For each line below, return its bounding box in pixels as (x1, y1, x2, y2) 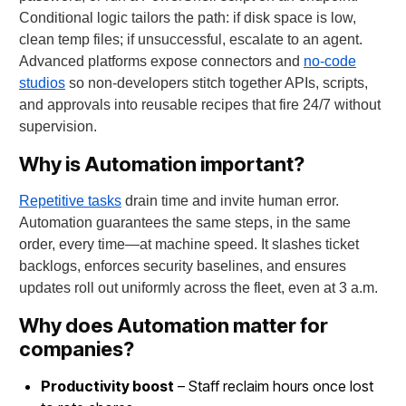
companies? (18, 337, 134, 362)
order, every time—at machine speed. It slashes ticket (18, 237, 359, 253)
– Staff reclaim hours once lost (173, 377, 373, 396)
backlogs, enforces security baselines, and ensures (18, 258, 346, 275)
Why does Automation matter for (18, 314, 328, 338)
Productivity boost (40, 377, 174, 396)
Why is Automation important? (18, 152, 304, 177)
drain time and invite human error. (121, 193, 339, 209)
